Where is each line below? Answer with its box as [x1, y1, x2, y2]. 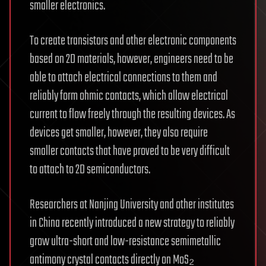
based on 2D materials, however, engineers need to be [30, 49, 233, 70]
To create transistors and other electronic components [30, 31, 236, 52]
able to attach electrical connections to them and [30, 68, 217, 88]
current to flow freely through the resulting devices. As [30, 104, 235, 125]
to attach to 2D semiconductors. [30, 160, 150, 180]
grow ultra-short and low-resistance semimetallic [30, 232, 221, 252]
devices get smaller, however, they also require [30, 123, 208, 144]
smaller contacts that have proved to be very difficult [30, 141, 230, 162]
